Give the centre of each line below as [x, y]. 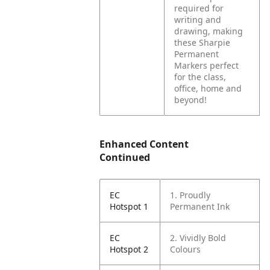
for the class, [200, 77]
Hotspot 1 [129, 206]
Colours [186, 249]
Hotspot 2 [129, 249]
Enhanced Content [144, 144]
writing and [198, 20]
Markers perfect [207, 65]
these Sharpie [202, 42]
